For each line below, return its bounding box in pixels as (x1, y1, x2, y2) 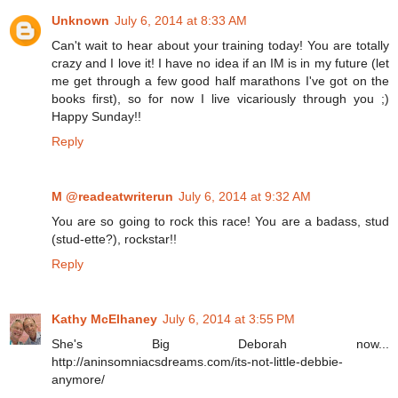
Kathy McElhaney (52, 311, 157, 326)
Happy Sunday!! (52, 108, 141, 123)
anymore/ (52, 371, 105, 386)
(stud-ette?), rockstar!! (52, 231, 177, 246)
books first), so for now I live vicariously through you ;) (52, 91, 389, 106)
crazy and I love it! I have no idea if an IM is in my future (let (52, 55, 389, 70)
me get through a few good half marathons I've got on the (52, 73, 389, 88)
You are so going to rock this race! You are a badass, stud (52, 213, 389, 228)
